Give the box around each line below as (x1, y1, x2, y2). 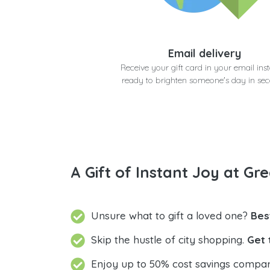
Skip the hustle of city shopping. (91, 233, 247, 246)
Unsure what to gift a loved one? (91, 209, 251, 222)
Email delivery (168, 46, 241, 60)
